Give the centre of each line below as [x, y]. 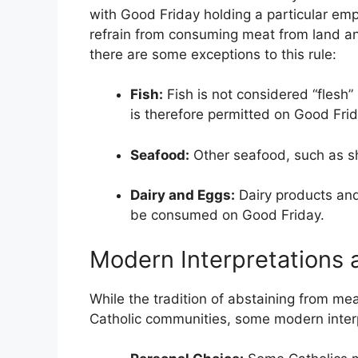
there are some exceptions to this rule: [213, 54]
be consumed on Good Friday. [227, 215]
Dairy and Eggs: [183, 195]
